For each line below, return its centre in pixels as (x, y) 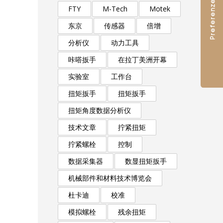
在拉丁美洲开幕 (142, 59)
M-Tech (115, 9)
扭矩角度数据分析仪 (100, 110)
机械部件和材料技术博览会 (110, 178)
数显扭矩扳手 (146, 161)
